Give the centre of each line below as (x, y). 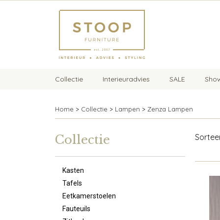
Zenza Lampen (170, 109)
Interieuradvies (126, 79)
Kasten (73, 170)
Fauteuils (76, 209)
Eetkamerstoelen (89, 196)
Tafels (72, 183)
